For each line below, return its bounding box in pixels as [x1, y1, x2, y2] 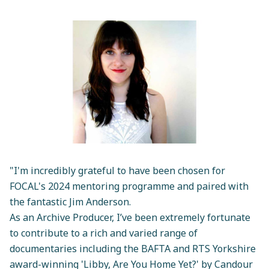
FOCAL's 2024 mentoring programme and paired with [10, 180, 249, 193]
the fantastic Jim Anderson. [10, 195, 131, 209]
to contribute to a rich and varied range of [10, 226, 198, 240]
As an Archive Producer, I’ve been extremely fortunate [10, 211, 250, 225]
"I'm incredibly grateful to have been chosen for [10, 164, 225, 178]
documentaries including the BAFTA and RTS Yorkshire [10, 242, 256, 256]
